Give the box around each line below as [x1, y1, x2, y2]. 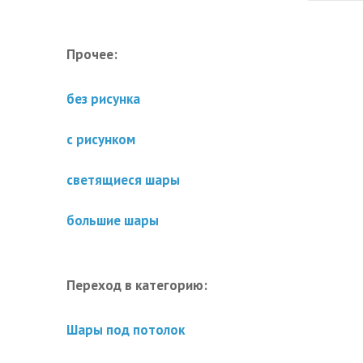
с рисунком [66, 130, 135, 148]
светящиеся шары [66, 171, 180, 189]
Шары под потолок [66, 321, 185, 339]
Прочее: [66, 45, 117, 63]
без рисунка [66, 90, 140, 108]
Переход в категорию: [66, 276, 207, 294]
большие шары [66, 211, 159, 229]
